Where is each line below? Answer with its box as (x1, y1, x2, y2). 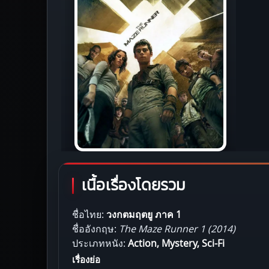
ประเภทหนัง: (72, 236, 128, 250)
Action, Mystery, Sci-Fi (128, 236, 225, 250)
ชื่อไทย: (72, 207, 106, 221)
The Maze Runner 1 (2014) (119, 222, 235, 235)
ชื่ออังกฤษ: (72, 222, 119, 235)
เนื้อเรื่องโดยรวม (82, 177, 186, 193)
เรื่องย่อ (72, 253, 100, 265)
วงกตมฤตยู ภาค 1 (106, 207, 181, 221)
